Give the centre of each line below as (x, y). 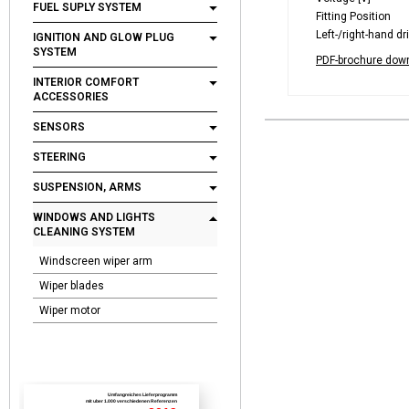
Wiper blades (72, 286)
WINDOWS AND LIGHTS (94, 217)
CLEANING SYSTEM (84, 232)
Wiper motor (70, 310)
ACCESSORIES (71, 97)
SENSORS (59, 127)
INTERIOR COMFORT (86, 82)
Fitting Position (353, 16)
